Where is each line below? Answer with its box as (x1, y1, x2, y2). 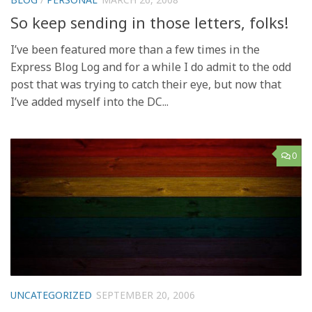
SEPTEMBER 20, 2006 (96, 288, 195, 302)
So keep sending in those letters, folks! (10, 11, 288, 33)
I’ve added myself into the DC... (10, 93, 169, 109)
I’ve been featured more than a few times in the (10, 41, 260, 57)
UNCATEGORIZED (10, 288, 92, 302)
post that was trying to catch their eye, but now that (10, 76, 281, 92)
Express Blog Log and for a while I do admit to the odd (10, 58, 291, 75)
